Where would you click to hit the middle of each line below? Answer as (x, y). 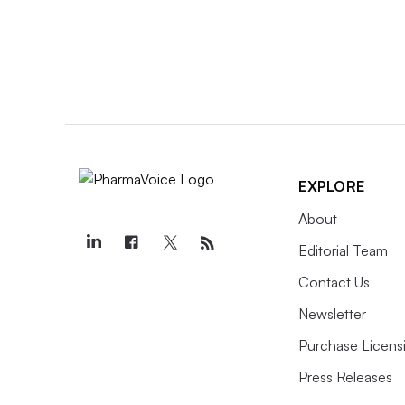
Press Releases (345, 377)
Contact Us (334, 282)
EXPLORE (332, 186)
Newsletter (332, 313)
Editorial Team (343, 250)
